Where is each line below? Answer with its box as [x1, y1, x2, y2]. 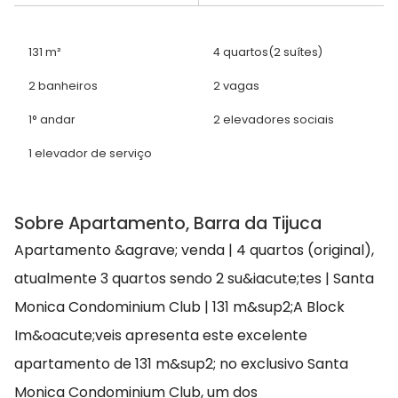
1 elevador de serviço [28, 146, 152, 162]
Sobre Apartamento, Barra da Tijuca [14, 211, 322, 236]
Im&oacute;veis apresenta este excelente [14, 325, 307, 346]
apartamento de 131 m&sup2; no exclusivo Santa [14, 354, 348, 375]
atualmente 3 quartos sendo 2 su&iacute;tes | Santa [14, 268, 374, 290]
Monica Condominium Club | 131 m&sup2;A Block [14, 297, 345, 318]
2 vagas [213, 78, 259, 94]
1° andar [28, 112, 76, 128]
